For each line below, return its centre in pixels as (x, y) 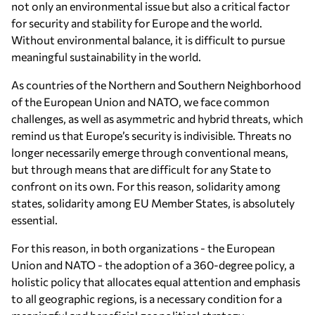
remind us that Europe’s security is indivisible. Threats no (152, 135)
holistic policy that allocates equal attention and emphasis (156, 282)
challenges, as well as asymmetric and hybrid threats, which (157, 118)
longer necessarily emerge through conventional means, (150, 152)
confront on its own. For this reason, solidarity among (146, 186)
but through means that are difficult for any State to (141, 169)
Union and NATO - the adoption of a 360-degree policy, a (153, 265)
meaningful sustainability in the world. (106, 57)
